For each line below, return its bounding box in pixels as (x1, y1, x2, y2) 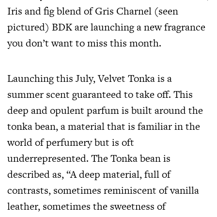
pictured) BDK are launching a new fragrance (7, 19, 205, 34)
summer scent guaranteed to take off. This (7, 87, 193, 101)
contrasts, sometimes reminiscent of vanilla (7, 183, 199, 197)
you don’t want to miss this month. (7, 35, 161, 50)
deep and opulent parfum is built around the (7, 103, 203, 117)
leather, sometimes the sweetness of (7, 199, 166, 213)
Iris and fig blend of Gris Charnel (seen (7, 3, 178, 18)
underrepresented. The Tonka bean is (7, 151, 170, 165)
